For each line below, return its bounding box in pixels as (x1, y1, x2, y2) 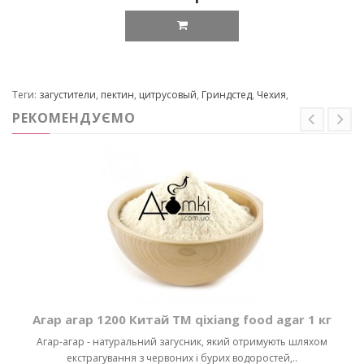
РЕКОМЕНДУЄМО (12, 109, 136, 128)
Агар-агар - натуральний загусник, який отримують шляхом (37, 335, 327, 349)
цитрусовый (139, 88, 197, 102)
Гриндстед (201, 88, 252, 102)
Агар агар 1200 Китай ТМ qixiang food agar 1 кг (32, 311, 331, 328)
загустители (39, 88, 96, 102)
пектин (101, 88, 134, 102)
